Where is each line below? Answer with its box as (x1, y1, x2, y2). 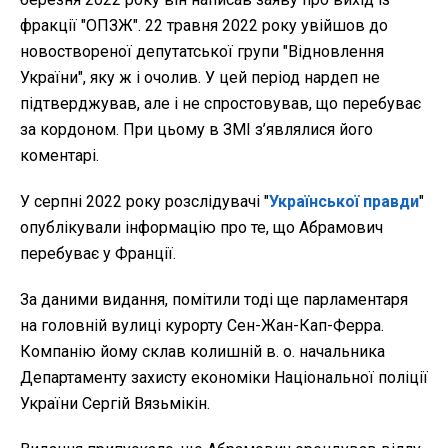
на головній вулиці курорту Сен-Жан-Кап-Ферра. (20, 315, 384, 335)
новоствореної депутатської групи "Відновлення (20, 41, 384, 61)
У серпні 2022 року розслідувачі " (20, 191, 269, 211)
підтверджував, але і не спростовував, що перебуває (20, 93, 421, 113)
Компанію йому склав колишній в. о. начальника (20, 341, 385, 361)
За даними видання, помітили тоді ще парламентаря (20, 289, 408, 309)
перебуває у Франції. (20, 243, 176, 263)
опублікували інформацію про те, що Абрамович (20, 217, 383, 237)
